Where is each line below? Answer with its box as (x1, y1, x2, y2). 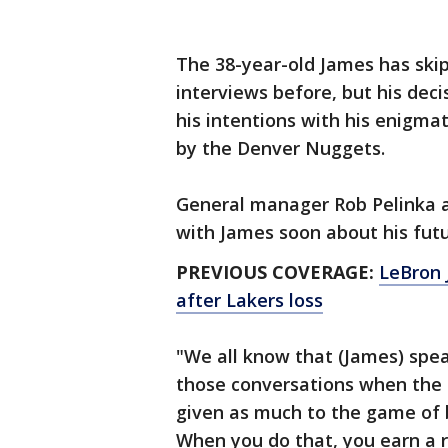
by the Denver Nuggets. (176, 136, 385, 160)
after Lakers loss (176, 288, 323, 312)
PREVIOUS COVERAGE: (176, 260, 379, 284)
